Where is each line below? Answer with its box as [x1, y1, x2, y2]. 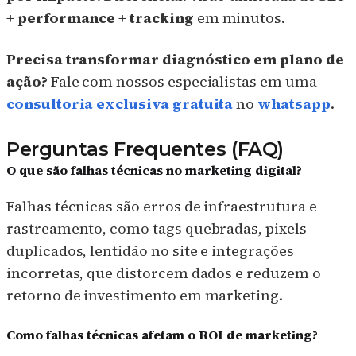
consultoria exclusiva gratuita [6, 93, 234, 114]
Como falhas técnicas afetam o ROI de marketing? [6, 325, 318, 343]
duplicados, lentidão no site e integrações [6, 240, 294, 261]
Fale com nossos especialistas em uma [47, 71, 317, 91]
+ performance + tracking [6, 7, 194, 28]
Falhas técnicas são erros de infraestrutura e [6, 195, 317, 216]
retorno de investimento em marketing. [6, 284, 284, 305]
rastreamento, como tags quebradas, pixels [6, 218, 307, 238]
